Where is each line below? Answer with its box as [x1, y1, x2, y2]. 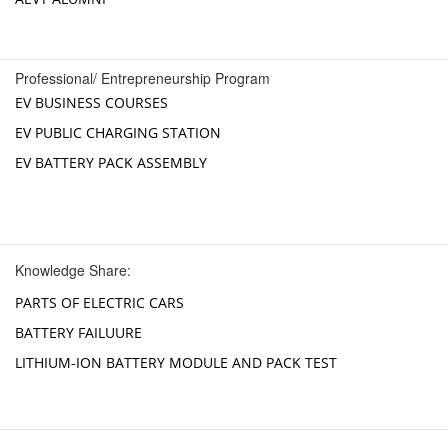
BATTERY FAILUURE [15, 323, 142, 343]
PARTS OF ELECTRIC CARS [15, 293, 184, 313]
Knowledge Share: [15, 260, 131, 281]
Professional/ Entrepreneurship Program [15, 68, 270, 89]
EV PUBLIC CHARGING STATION [15, 123, 221, 143]
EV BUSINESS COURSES [15, 93, 168, 113]
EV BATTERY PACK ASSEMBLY [15, 153, 207, 173]
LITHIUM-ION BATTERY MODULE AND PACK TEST [15, 353, 337, 373]
